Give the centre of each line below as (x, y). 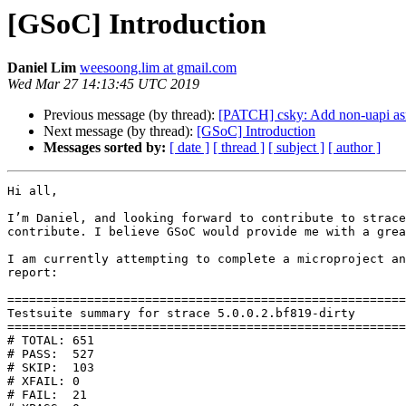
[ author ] (354, 148)
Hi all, (36, 191)
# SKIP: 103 (51, 368)
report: (33, 273)
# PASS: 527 (51, 354)
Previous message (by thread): (131, 115)
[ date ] (189, 148)
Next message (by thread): (120, 131)
